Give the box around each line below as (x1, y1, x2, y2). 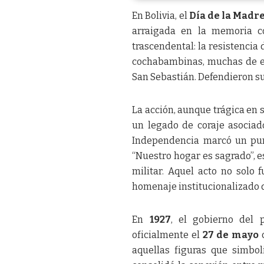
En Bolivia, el (132, 10, 189, 22)
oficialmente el (132, 229, 203, 241)
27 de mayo (202, 229, 259, 241)
